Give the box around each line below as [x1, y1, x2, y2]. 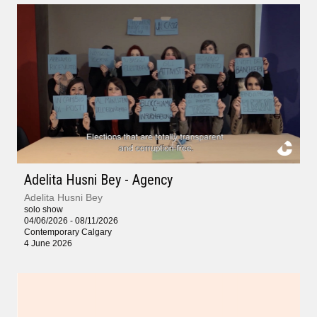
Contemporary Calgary [24, 226, 112, 237]
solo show [24, 204, 63, 214]
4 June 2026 [24, 238, 72, 248]
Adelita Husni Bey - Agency [24, 171, 173, 188]
